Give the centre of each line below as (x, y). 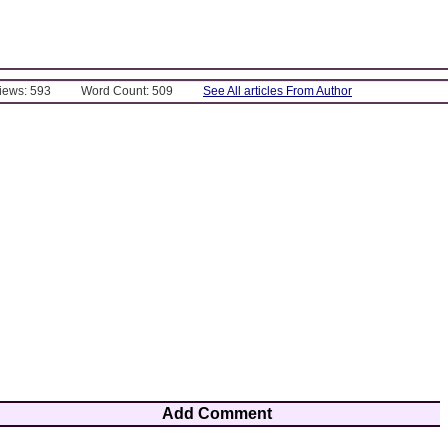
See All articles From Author (277, 90)
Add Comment (217, 413)
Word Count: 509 (127, 90)
